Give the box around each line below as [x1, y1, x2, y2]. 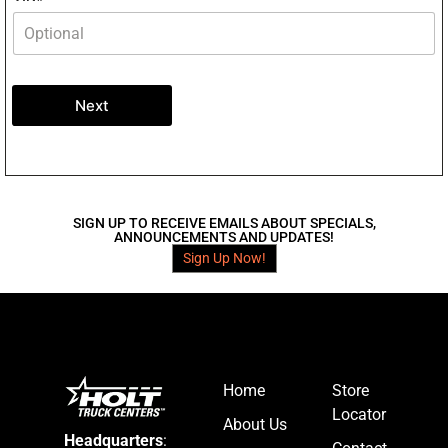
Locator [331, 405, 386, 425]
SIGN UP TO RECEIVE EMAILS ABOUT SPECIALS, [72, 215, 376, 232]
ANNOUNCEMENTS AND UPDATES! [114, 229, 334, 246]
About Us [222, 415, 287, 435]
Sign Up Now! [182, 250, 266, 267]
